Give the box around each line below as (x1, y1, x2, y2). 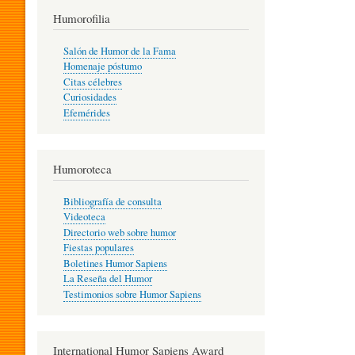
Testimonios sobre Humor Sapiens (63, 287, 201, 301)
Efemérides (63, 105, 110, 120)
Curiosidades (63, 90, 116, 105)
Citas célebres (63, 74, 122, 89)
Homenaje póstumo (63, 59, 142, 74)
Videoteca (63, 210, 105, 224)
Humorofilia (53, 10, 110, 27)
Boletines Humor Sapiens (63, 256, 167, 270)
